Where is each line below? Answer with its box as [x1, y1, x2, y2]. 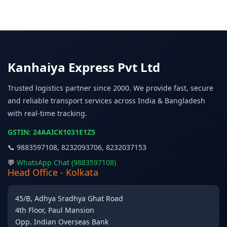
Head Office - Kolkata [8, 166, 98, 178]
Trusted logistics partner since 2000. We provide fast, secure [8, 83, 213, 93]
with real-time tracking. [8, 108, 87, 118]
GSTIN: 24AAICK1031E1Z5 [8, 127, 95, 137]
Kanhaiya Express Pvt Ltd [8, 59, 160, 75]
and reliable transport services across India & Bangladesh [8, 96, 205, 105]
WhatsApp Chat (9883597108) [17, 158, 116, 167]
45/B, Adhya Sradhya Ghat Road [15, 194, 123, 203]
